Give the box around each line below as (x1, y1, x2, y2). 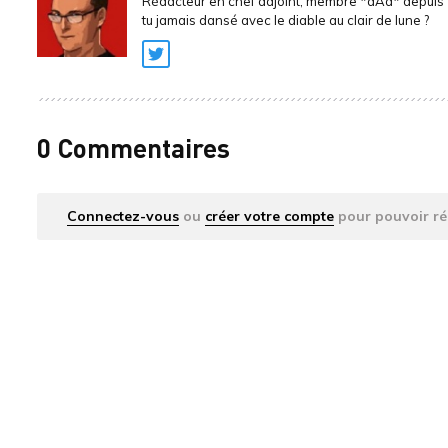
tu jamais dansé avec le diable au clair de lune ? (142, 12, 429, 28)
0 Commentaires (37, 131, 230, 164)
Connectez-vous (67, 207, 179, 225)
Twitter (155, 55, 216, 76)
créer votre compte (205, 207, 334, 225)
